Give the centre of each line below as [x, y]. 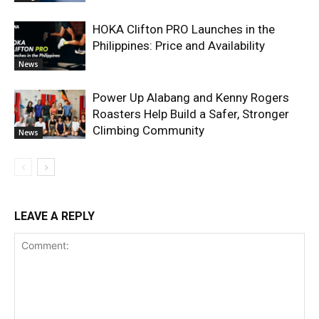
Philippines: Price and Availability [179, 46]
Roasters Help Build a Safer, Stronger [191, 114]
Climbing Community [148, 131]
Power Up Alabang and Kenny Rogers [191, 98]
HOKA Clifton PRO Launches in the [184, 30]
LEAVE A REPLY [54, 216]
